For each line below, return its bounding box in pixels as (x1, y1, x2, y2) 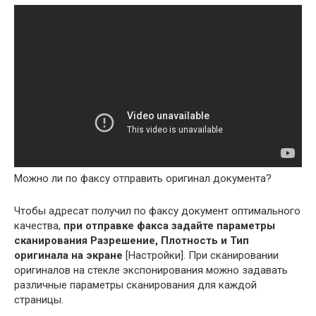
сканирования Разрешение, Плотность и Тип (14, 233, 249, 247)
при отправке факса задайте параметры (63, 219, 275, 232)
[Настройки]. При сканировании (123, 248, 279, 262)
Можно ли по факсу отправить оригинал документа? (14, 171, 272, 185)
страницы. (14, 293, 63, 306)
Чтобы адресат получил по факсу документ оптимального (14, 204, 300, 217)
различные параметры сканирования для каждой (14, 278, 257, 291)
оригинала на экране (14, 248, 123, 262)
